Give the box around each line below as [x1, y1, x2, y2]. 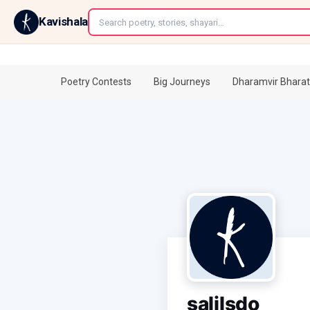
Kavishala [39, 15, 88, 28]
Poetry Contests [61, 76, 131, 87]
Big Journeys [154, 76, 210, 87]
